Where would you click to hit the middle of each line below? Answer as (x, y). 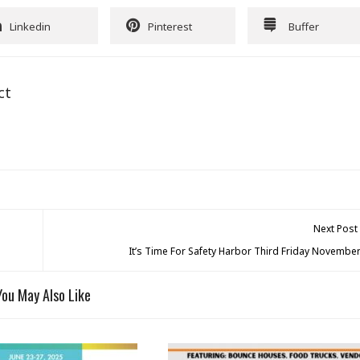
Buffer (304, 27)
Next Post (336, 229)
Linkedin (30, 27)
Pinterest (170, 27)
